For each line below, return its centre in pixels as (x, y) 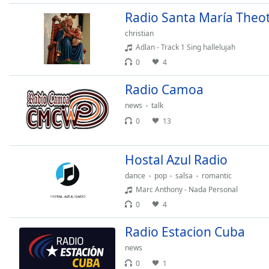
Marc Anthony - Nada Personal (187, 189)
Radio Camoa (164, 89)
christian (139, 33)
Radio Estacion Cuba (185, 232)
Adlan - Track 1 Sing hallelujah (186, 47)
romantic (216, 176)
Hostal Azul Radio (176, 160)
